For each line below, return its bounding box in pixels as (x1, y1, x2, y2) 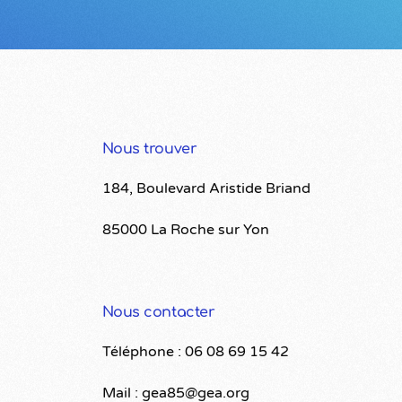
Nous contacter (101, 304, 215, 321)
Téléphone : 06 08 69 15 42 (101, 342, 289, 361)
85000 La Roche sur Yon (101, 221, 269, 240)
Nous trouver (101, 141, 197, 158)
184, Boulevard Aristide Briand (101, 179, 310, 198)
